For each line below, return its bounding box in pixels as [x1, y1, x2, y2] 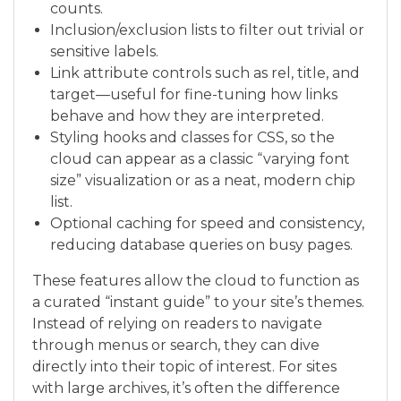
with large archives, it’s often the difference [32, 380, 340, 397]
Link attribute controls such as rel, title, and [50, 64, 360, 81]
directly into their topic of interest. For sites [32, 358, 337, 375]
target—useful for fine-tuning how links [50, 86, 337, 103]
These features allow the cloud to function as [32, 272, 359, 289]
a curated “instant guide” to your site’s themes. [32, 294, 364, 311]
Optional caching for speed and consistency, [50, 215, 364, 232]
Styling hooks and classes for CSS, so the [50, 129, 335, 146]
